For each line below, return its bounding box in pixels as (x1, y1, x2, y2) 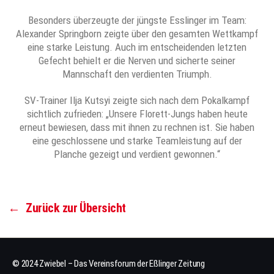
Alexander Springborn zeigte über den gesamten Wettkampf (16, 28, 258, 40)
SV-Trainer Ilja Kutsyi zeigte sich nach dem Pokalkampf (24, 94, 250, 107)
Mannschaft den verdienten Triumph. (62, 68, 212, 80)
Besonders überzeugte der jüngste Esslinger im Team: (28, 14, 246, 26)
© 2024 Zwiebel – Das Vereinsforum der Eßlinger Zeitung (12, 258, 205, 270)
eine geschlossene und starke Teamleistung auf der (32, 135, 242, 147)
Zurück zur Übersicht (26, 201, 126, 216)
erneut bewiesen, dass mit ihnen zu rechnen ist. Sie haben (20, 121, 254, 134)
